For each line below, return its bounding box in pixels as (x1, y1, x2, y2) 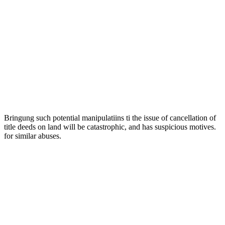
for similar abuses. (4, 131, 61, 140)
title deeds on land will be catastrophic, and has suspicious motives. (4, 122, 216, 131)
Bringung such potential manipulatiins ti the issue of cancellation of (4, 113, 216, 122)
